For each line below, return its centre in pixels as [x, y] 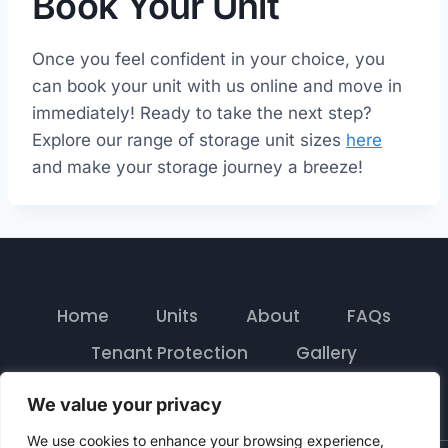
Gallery [326, 353]
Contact [224, 390]
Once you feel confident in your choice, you [208, 59]
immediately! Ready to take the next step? [202, 113]
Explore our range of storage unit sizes [189, 140]
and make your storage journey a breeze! [197, 167]
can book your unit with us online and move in [217, 86]
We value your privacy [124, 404]
